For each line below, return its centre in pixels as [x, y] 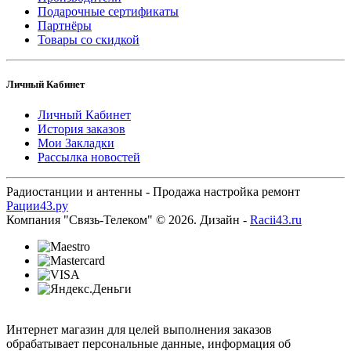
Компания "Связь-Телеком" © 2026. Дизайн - [128, 220]
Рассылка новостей [89, 157]
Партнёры [65, 25]
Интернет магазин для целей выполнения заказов [139, 330]
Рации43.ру [37, 206]
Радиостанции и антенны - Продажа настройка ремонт [153, 192]
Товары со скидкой [89, 39]
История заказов [81, 129]
